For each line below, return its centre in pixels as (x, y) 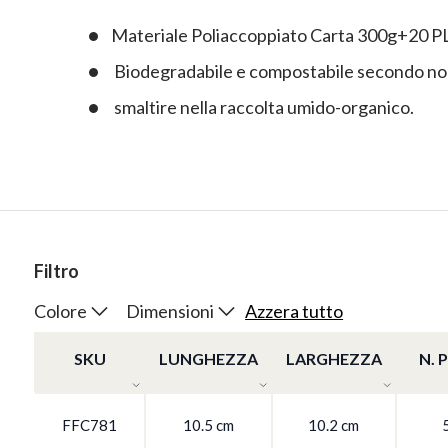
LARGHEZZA (333, 359)
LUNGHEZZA (208, 359)
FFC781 (89, 425)
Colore (60, 310)
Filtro (56, 271)
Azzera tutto (294, 311)
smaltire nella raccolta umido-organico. (262, 107)
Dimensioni (169, 310)
